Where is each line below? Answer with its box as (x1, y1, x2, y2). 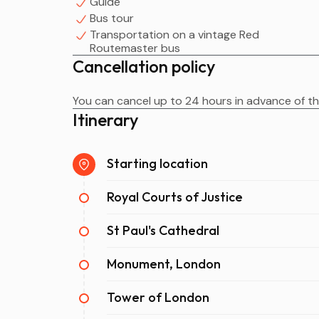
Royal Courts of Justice (107, 189, 243, 206)
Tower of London (107, 289, 209, 306)
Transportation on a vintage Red (90, 27, 259, 43)
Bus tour (90, 11, 134, 26)
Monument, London (107, 256, 221, 273)
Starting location (107, 155, 208, 172)
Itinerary (73, 109, 138, 131)
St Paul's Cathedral (107, 222, 219, 239)
